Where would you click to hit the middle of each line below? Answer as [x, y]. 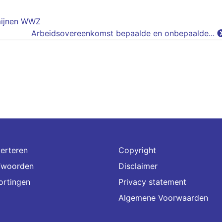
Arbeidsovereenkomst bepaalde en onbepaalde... [124, 33]
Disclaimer [138, 166]
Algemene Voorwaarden [163, 198]
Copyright [137, 150]
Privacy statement [152, 182]
